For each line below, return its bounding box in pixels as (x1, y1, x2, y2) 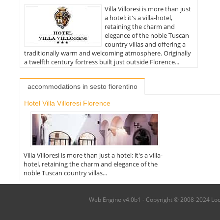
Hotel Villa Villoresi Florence (24, 99, 110, 108)
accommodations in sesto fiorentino (27, 82, 137, 90)
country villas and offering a (105, 40, 186, 49)
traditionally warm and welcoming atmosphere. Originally (24, 49, 191, 58)
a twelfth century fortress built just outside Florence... (24, 57, 179, 67)
